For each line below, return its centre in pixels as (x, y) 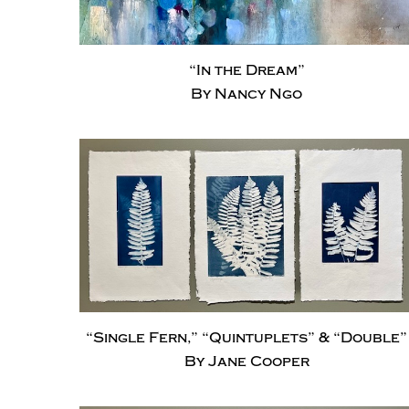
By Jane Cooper (246, 361)
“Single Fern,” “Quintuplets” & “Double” (246, 337)
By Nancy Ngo (246, 94)
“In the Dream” (246, 71)
